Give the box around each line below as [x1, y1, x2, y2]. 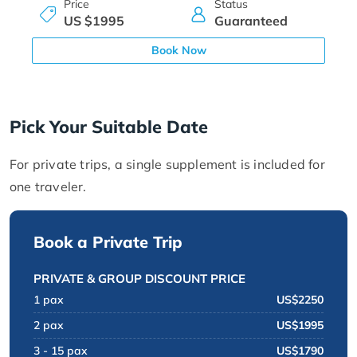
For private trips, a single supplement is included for [10, 156, 325, 173]
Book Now [151, 43, 206, 58]
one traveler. [10, 178, 87, 195]
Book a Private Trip [33, 232, 182, 253]
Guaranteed [214, 13, 288, 29]
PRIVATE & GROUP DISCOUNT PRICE [33, 271, 245, 287]
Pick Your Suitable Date [10, 116, 208, 138]
